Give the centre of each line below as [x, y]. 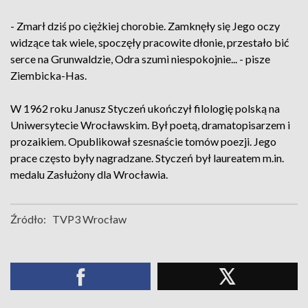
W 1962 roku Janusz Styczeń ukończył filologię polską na [145, 108]
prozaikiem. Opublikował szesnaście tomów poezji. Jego [143, 141]
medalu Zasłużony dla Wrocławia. [89, 174]
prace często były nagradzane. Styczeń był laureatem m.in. [147, 158]
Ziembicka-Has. [48, 75]
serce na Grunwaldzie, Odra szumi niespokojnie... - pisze [140, 59]
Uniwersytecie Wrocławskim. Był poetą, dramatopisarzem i [150, 125]
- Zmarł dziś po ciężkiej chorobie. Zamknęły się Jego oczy [145, 26]
